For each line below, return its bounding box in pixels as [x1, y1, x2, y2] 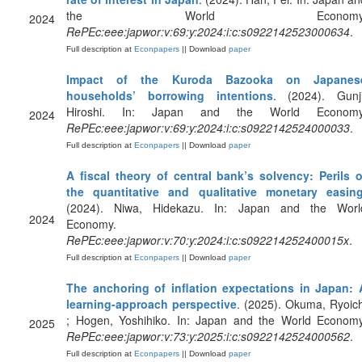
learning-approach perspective [66, 296, 237, 312]
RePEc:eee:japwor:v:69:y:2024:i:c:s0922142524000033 [66, 120, 350, 136]
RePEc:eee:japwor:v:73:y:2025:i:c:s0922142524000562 [66, 328, 350, 344]
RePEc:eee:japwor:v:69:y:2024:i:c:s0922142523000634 [66, 23, 350, 40]
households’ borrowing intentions [66, 87, 273, 103]
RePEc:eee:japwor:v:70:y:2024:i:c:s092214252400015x [66, 232, 349, 248]
